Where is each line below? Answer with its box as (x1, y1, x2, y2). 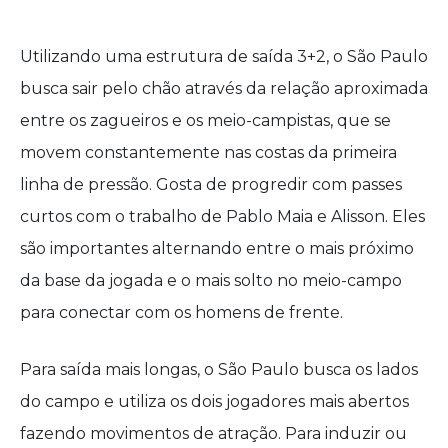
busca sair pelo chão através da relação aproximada (20, 79, 428, 98)
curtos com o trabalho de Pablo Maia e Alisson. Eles (20, 207, 425, 226)
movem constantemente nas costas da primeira (20, 143, 397, 162)
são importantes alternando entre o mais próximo (20, 239, 414, 258)
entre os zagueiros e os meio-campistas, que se (20, 111, 391, 130)
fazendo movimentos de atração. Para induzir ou (20, 424, 407, 443)
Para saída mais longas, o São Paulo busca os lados (20, 360, 418, 379)
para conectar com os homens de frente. (20, 303, 343, 322)
